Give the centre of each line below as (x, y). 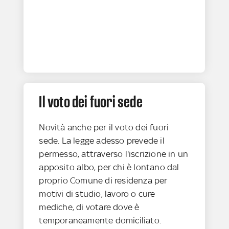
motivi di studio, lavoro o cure (97, 193)
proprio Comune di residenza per (103, 180)
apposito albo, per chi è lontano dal (109, 167)
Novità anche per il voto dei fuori (104, 127)
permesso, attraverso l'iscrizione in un (114, 154)
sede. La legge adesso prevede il (102, 140)
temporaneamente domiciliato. (101, 220)
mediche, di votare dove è (89, 207)
